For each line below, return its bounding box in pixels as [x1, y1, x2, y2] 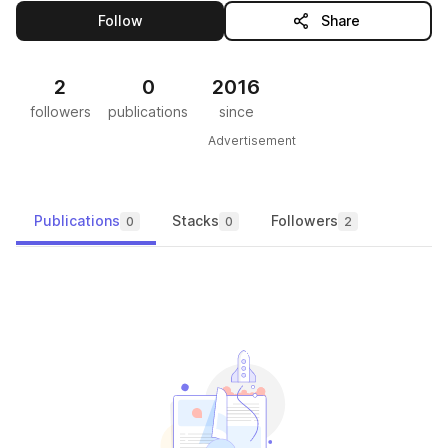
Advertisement [208, 133, 296, 148]
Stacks [172, 212, 219, 229]
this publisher [141, 11, 237, 28]
